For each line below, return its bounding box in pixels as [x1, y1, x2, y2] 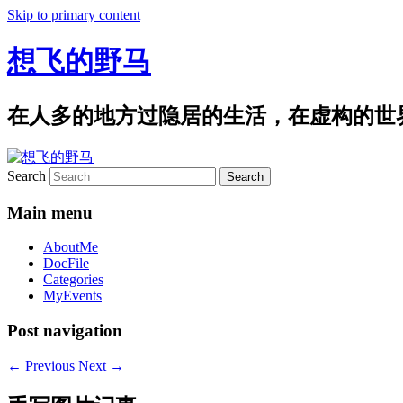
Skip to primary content [7, 7, 140, 22]
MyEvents [43, 288, 102, 304]
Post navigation [7, 320, 122, 340]
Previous [22, 357, 75, 373]
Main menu [7, 202, 93, 222]
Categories [43, 272, 103, 288]
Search [7, 167, 46, 184]
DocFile [43, 255, 89, 272]
